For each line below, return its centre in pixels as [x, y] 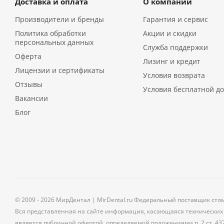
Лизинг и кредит [171, 61]
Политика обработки [50, 33]
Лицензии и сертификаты [60, 70]
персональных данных [54, 42]
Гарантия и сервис [175, 19]
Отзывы [29, 84]
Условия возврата [174, 75]
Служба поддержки [175, 47]
